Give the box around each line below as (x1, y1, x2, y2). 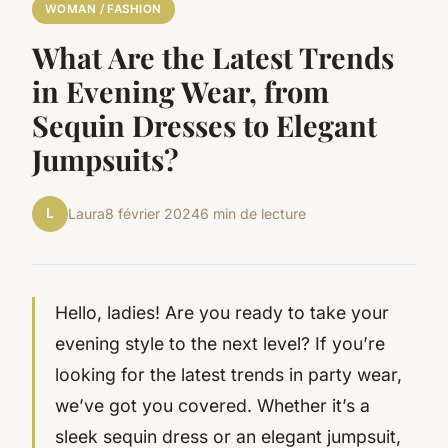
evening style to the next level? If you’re (55, 332, 385, 354)
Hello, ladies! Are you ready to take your (55, 301, 389, 323)
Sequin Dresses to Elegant (32, 105, 377, 144)
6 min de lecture (200, 205, 306, 223)
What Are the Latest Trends (32, 37, 394, 76)
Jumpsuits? (32, 139, 179, 178)
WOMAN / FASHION (44, 2, 162, 17)
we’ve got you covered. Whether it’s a (55, 394, 370, 416)
